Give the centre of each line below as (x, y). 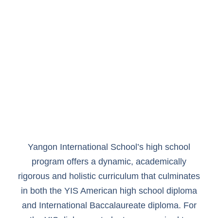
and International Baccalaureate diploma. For (109, 206)
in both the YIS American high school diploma (109, 191)
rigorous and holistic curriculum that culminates (109, 176)
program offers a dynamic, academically (109, 162)
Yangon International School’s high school (109, 147)
